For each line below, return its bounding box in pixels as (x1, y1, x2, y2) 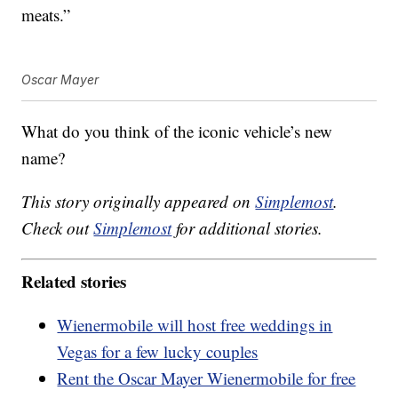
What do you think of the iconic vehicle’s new (21, 119, 333, 142)
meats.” (21, 3, 71, 26)
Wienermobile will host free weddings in (57, 314, 333, 337)
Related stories (21, 269, 127, 294)
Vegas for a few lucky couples (57, 340, 259, 363)
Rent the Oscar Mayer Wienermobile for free (57, 367, 356, 390)
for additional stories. (171, 216, 323, 239)
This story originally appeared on (21, 189, 256, 212)
